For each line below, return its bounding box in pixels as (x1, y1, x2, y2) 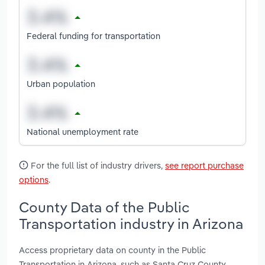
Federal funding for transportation (27, 30, 160, 41)
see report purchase (165, 160, 244, 172)
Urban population (27, 77, 95, 89)
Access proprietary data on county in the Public (19, 244, 206, 256)
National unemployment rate (27, 125, 138, 137)
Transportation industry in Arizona (19, 214, 243, 232)
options (19, 174, 49, 186)
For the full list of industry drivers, (28, 160, 165, 172)
